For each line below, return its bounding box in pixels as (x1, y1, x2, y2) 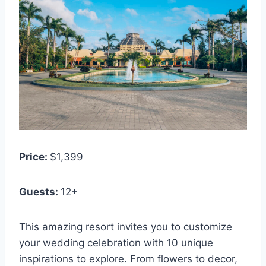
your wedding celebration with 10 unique (19, 237, 213, 249)
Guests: (19, 186, 61, 198)
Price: (19, 151, 50, 163)
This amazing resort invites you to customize (19, 221, 232, 233)
